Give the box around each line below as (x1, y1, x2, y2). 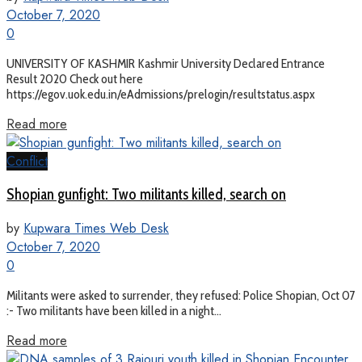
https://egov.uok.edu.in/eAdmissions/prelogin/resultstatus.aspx (6, 86, 315, 102)
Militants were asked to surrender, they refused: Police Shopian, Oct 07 (6, 288, 356, 303)
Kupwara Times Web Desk (23, 219, 169, 238)
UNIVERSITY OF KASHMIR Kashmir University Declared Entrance (6, 55, 325, 71)
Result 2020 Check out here (6, 70, 143, 86)
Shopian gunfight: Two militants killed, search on (6, 185, 286, 204)
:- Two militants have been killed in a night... (6, 303, 221, 318)
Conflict (6, 151, 48, 170)
